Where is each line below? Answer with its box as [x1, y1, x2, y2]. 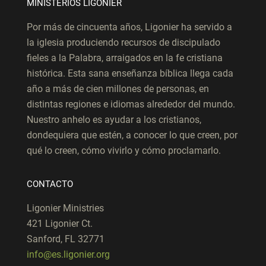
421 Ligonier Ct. [27, 217, 93, 229]
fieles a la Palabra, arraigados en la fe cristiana [27, 52, 223, 64]
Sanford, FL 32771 [27, 233, 104, 245]
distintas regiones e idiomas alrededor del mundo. [27, 98, 235, 110]
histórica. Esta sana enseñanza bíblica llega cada [27, 67, 233, 79]
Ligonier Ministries [27, 202, 104, 214]
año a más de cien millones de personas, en [27, 83, 209, 94]
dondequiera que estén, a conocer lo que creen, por [27, 129, 237, 141]
